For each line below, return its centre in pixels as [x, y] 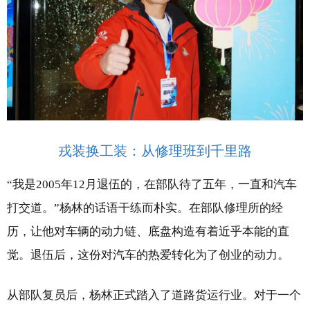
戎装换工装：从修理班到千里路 [155, 151]
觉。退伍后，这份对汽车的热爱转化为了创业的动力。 [148, 255]
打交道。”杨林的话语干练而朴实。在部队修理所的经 [145, 208]
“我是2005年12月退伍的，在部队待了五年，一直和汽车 [152, 184]
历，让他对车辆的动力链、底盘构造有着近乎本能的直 [148, 231]
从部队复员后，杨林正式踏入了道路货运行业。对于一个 [154, 295]
